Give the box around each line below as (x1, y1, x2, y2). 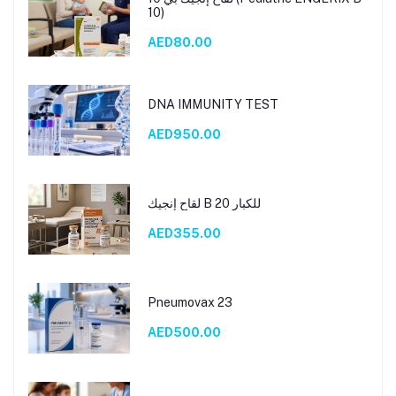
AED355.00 (147, 225, 221, 240)
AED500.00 (147, 324, 221, 339)
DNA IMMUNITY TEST (147, 96, 278, 111)
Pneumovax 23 (147, 294, 232, 309)
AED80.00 (147, 34, 212, 49)
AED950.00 (147, 126, 221, 141)
